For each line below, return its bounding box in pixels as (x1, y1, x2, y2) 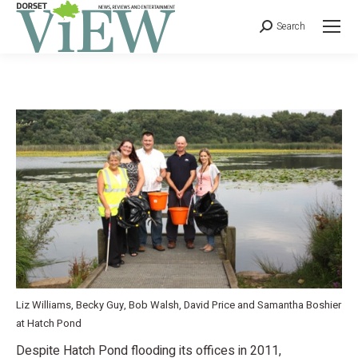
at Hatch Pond (16, 315, 82, 331)
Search (276, 19, 305, 34)
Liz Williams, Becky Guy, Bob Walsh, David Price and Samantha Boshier (16, 296, 341, 312)
